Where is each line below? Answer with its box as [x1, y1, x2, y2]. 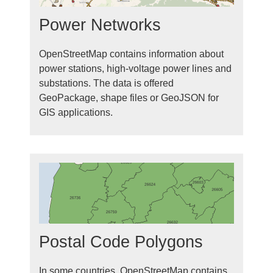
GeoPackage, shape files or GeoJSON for [39, 93, 219, 103]
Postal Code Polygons [39, 232, 203, 251]
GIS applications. [39, 107, 113, 118]
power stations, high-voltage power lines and [39, 63, 232, 74]
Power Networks [39, 15, 161, 34]
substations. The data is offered [39, 78, 174, 88]
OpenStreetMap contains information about [39, 49, 224, 59]
